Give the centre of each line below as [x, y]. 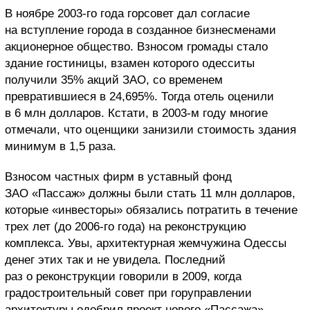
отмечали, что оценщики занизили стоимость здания [151, 130]
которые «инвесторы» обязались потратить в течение [151, 210]
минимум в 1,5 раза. [61, 147]
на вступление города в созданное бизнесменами [140, 30]
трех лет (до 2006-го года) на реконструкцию [126, 227]
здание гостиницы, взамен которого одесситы [130, 64]
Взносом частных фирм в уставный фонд [118, 177]
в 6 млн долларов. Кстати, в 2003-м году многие [136, 113]
